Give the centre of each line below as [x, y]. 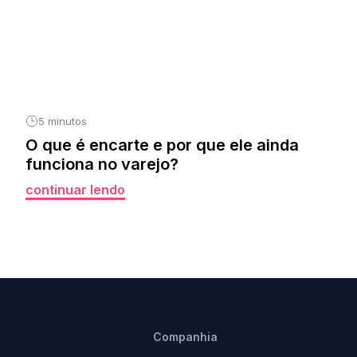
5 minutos [63, 121]
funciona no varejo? [102, 164]
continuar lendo [75, 190]
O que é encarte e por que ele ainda [162, 145]
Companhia [185, 337]
